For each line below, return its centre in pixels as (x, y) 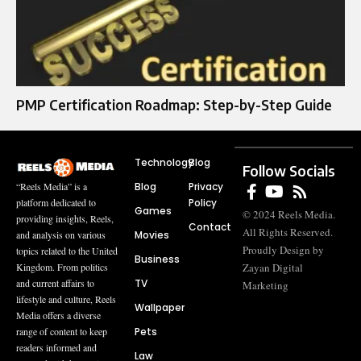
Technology (164, 162)
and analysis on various (61, 234)
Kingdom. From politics (62, 266)
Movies (151, 234)
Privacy (206, 186)
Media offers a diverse (58, 315)
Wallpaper (159, 307)
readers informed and (56, 347)
